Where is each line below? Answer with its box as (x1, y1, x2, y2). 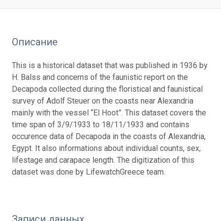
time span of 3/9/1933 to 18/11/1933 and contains (12, 119, 189, 129)
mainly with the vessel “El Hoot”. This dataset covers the (12, 108, 206, 117)
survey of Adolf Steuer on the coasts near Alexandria (12, 96, 193, 106)
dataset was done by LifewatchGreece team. (12, 167, 165, 177)
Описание (12, 36, 58, 48)
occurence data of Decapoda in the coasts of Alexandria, (12, 131, 206, 141)
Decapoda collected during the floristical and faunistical (12, 84, 203, 94)
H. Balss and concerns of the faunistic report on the (12, 72, 188, 82)
